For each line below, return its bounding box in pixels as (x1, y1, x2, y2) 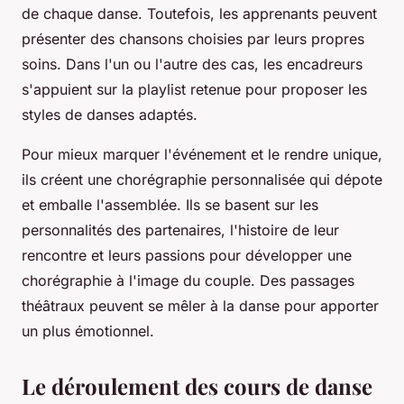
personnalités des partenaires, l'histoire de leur (22, 221, 339, 240)
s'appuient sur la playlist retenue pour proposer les (22, 80, 367, 99)
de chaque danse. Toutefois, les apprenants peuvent (22, 5, 377, 23)
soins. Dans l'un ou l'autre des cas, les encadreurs (22, 55, 363, 74)
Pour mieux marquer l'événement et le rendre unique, (22, 145, 382, 164)
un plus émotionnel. (22, 322, 154, 341)
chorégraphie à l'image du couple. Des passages (22, 271, 354, 290)
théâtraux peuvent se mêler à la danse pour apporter (22, 297, 379, 316)
